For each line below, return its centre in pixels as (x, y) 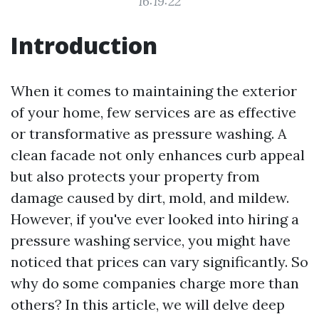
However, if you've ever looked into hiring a (155, 219)
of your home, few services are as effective (153, 112)
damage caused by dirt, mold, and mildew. (150, 198)
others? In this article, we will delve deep (148, 304)
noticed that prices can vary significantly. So (159, 262)
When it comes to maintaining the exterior (154, 91)
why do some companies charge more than (155, 283)
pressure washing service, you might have (151, 240)
